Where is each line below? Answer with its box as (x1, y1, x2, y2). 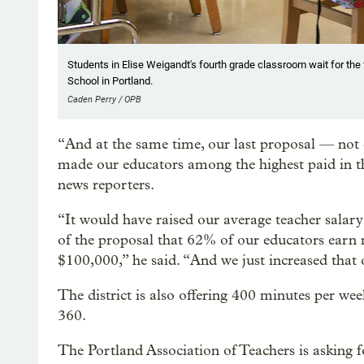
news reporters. (58, 175, 154, 193)
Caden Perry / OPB (67, 93, 141, 105)
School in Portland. (67, 74, 153, 87)
